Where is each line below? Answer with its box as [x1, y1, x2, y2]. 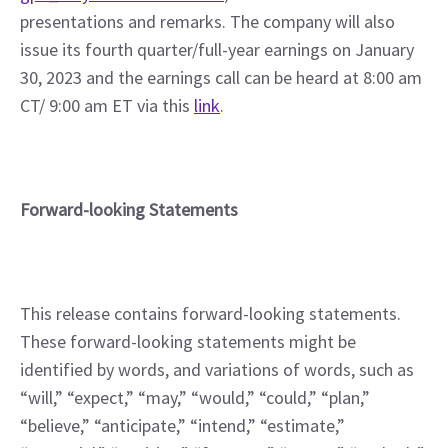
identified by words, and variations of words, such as [20, 358, 414, 381]
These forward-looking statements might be [20, 330, 356, 353]
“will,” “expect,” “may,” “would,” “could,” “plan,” [20, 386, 370, 409]
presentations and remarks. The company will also [20, 10, 395, 33]
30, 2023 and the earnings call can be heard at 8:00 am [20, 66, 422, 89]
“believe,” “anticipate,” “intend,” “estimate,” [20, 414, 345, 437]
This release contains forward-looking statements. [20, 302, 401, 325]
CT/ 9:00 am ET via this [20, 94, 194, 117]
